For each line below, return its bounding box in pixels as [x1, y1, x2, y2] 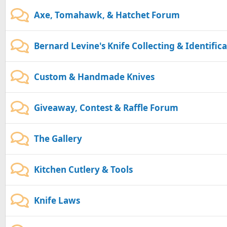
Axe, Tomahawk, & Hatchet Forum [34, 9, 180, 21]
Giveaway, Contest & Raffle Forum [34, 102, 178, 114]
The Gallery [34, 133, 82, 145]
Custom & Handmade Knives [34, 71, 155, 83]
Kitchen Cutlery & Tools [34, 164, 133, 176]
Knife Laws [34, 195, 80, 207]
